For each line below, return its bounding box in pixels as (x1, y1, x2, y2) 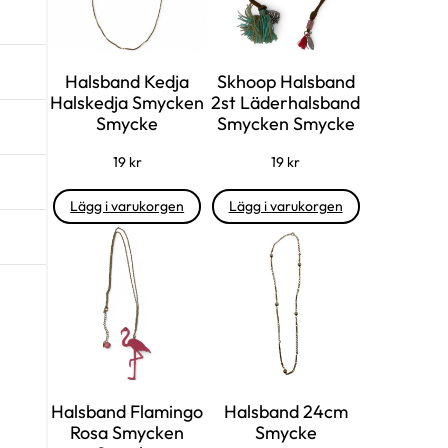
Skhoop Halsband (216, 70, 355, 94)
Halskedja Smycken (50, 91, 205, 115)
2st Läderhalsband (211, 91, 361, 115)
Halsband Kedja (65, 70, 190, 94)
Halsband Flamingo (51, 399, 204, 423)
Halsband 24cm (223, 399, 348, 423)
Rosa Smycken (70, 420, 185, 444)
